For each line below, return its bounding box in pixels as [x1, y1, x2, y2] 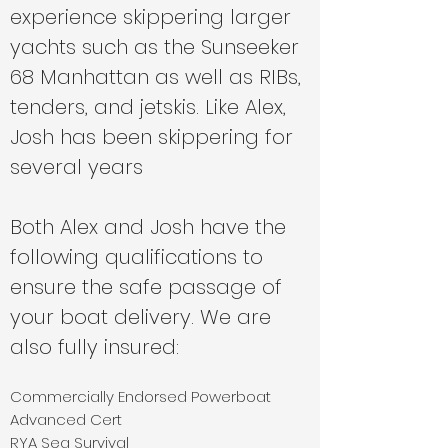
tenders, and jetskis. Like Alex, [10, 93, 286, 121]
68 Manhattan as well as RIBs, [10, 63, 301, 91]
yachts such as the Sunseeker [10, 33, 299, 61]
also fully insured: [10, 333, 179, 361]
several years [10, 153, 149, 181]
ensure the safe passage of [10, 273, 282, 301]
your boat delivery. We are [10, 303, 271, 331]
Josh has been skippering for [10, 123, 293, 151]
